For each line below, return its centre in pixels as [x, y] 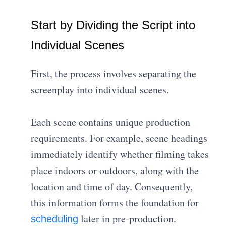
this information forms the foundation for [115, 203]
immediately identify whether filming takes [120, 154]
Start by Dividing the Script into [113, 25]
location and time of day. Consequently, [112, 187]
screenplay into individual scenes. [100, 90]
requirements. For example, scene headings [119, 138]
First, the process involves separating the [114, 74]
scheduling [55, 219]
